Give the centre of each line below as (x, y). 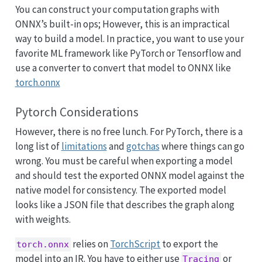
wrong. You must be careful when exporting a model (124, 161)
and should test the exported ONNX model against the (130, 175)
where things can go (202, 146)
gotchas (143, 146)
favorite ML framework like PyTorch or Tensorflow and (128, 53)
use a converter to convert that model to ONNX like (123, 68)
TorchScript (135, 244)
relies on (91, 244)
